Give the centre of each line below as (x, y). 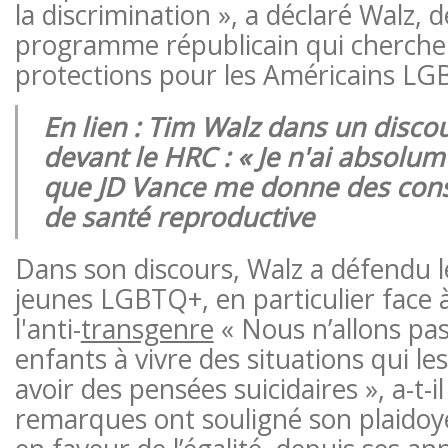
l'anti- (47, 328)
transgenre (147, 328)
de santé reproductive (178, 216)
